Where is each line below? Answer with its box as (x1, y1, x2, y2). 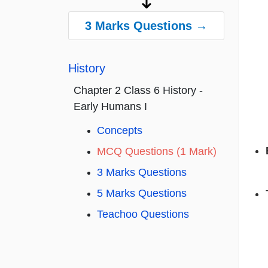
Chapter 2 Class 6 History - (74, 84, 203, 97)
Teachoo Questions (97, 208, 189, 221)
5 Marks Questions (97, 187, 187, 200)
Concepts (97, 124, 142, 137)
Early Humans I (74, 100, 147, 113)
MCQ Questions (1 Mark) (97, 145, 217, 158)
